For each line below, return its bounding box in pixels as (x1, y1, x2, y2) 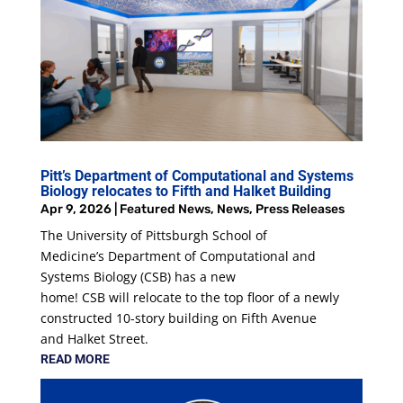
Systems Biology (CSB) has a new (40, 268, 236, 286)
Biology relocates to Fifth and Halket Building (40, 183, 331, 201)
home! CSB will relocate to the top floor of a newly (40, 289, 339, 307)
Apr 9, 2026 (40, 201, 112, 218)
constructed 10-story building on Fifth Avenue (40, 309, 317, 327)
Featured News (119, 201, 210, 218)
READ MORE (40, 352, 110, 367)
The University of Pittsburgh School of (40, 227, 267, 245)
